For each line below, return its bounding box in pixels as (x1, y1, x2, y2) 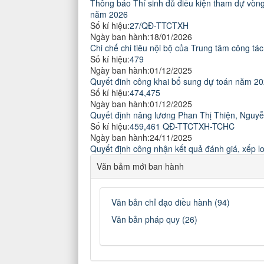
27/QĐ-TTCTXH (130, 19, 189, 31)
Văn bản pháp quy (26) (111, 213, 197, 225)
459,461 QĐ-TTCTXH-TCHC (130, 120, 235, 132)
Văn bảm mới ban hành (97, 160, 184, 172)
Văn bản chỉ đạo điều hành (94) (111, 196, 230, 208)
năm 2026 (90, 8, 128, 20)
